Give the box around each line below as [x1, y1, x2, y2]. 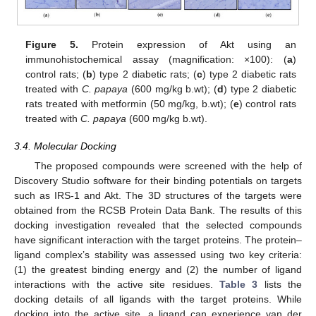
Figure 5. [25, 39, 79, 51]
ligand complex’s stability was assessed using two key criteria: [14, 248, 302, 260]
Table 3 [219, 278, 258, 290]
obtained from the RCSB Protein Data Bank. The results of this [14, 204, 302, 216]
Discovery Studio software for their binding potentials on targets [14, 174, 302, 186]
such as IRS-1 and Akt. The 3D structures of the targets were [14, 189, 302, 201]
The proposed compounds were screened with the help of [34, 159, 302, 171]
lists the [257, 278, 303, 290]
